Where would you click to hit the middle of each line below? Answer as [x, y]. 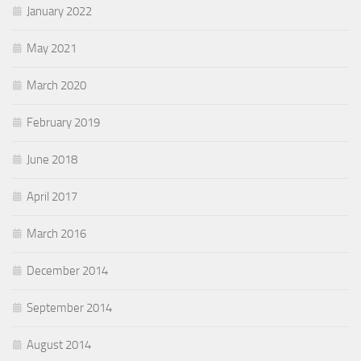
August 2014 [59, 345]
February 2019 [63, 123]
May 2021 [52, 49]
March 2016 [56, 234]
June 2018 [52, 160]
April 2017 [52, 197]
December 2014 [67, 271]
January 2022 [59, 12]
